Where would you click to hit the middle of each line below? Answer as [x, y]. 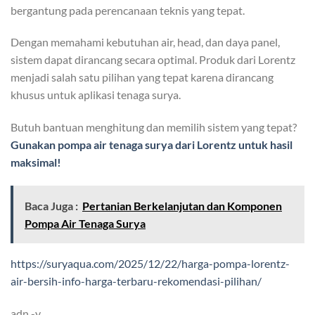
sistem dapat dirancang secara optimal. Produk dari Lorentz [153, 60]
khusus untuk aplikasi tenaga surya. [96, 95]
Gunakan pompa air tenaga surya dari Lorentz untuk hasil [152, 145]
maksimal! [36, 162]
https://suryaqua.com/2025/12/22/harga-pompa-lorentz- [150, 264]
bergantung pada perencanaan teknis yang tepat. [128, 10]
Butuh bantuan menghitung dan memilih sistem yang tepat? [154, 127]
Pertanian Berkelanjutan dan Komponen [182, 206]
